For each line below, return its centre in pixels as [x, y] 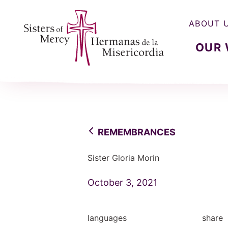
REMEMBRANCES [137, 132]
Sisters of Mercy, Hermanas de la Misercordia [111, 73]
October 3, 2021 [122, 182]
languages [107, 218]
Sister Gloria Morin [123, 158]
